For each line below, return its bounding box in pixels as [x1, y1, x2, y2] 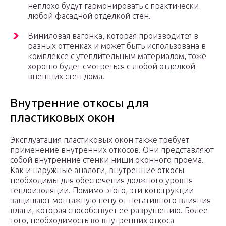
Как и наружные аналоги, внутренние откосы [10, 165, 184, 175]
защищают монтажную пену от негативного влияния [10, 196, 211, 205]
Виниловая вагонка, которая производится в [28, 31, 198, 41]
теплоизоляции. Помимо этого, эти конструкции [10, 186, 194, 195]
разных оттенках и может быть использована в [28, 41, 206, 51]
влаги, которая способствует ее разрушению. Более [10, 206, 208, 215]
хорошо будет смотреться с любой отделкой [28, 62, 195, 71]
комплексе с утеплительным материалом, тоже [28, 51, 206, 61]
